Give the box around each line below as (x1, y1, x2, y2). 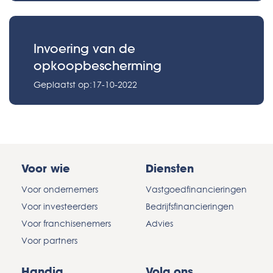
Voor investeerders (21, 201, 97, 212)
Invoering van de (34, 41, 135, 57)
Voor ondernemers (21, 184, 98, 195)
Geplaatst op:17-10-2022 (34, 79, 137, 90)
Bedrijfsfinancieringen (146, 201, 234, 212)
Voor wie (21, 161, 70, 176)
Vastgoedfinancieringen (146, 184, 247, 195)
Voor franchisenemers (21, 218, 111, 229)
